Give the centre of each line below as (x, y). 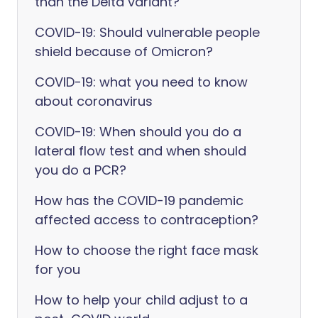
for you (57, 269)
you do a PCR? (81, 170)
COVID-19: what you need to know (141, 82)
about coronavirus (94, 101)
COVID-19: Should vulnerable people (147, 32)
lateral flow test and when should (141, 151)
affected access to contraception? (147, 220)
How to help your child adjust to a (141, 300)
